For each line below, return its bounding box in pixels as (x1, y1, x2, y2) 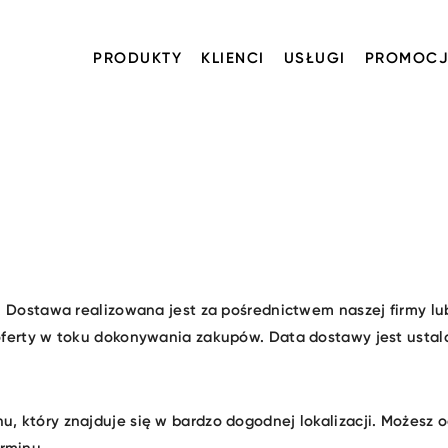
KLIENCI (201, 49, 265, 67)
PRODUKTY (93, 49, 182, 67)
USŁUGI (283, 49, 346, 67)
